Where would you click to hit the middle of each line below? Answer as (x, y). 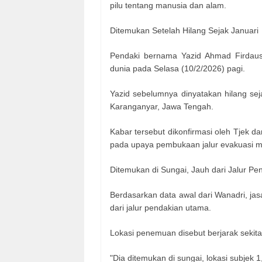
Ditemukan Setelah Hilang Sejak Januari (184, 31)
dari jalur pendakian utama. (161, 208)
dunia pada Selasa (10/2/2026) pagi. (177, 69)
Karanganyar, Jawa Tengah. (162, 107)
